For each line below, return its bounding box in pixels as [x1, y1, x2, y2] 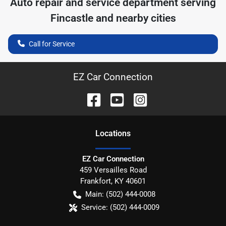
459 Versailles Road [79, 165, 147, 175]
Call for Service [29, 39, 75, 48]
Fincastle [50, 12, 93, 24]
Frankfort [80, 176, 111, 186]
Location [95, 128, 127, 138]
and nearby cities [93, 12, 176, 24]
